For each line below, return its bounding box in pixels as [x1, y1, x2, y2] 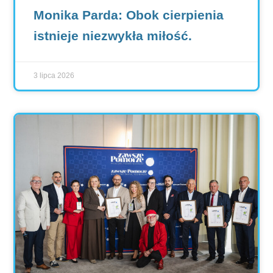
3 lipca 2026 [33, 71, 74, 80]
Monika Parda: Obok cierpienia [33, 8, 224, 23]
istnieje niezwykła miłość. [33, 29, 192, 43]
